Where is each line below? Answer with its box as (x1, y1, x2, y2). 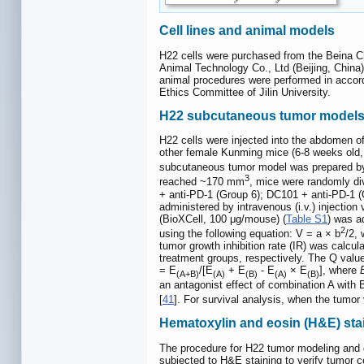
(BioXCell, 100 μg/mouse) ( (159, 212, 286, 225)
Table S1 (286, 212, 327, 225)
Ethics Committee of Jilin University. (159, 85, 331, 98)
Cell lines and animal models (159, 24, 335, 38)
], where (319, 264, 360, 277)
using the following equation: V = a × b (159, 227, 340, 240)
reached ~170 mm (159, 175, 245, 188)
